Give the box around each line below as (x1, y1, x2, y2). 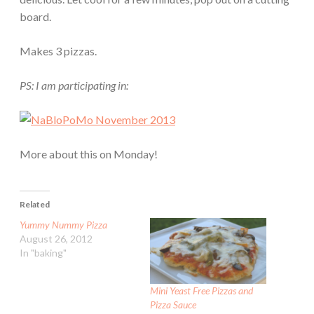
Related (20, 198, 50, 210)
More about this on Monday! (20, 146, 158, 161)
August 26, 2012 (20, 232, 93, 245)
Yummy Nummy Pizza (20, 218, 107, 231)
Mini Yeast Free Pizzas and (150, 285, 253, 297)
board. (20, 9, 51, 23)
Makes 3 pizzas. (20, 43, 97, 57)
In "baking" (20, 246, 67, 259)
